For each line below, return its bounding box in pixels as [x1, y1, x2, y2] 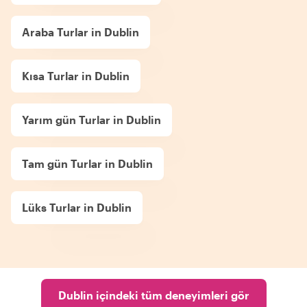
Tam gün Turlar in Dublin [22, 156, 153, 170]
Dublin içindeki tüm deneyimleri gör [58, 288, 249, 302]
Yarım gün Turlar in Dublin [22, 112, 161, 126]
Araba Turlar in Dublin [22, 25, 139, 38]
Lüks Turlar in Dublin [22, 200, 132, 214]
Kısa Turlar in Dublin [22, 69, 130, 82]
